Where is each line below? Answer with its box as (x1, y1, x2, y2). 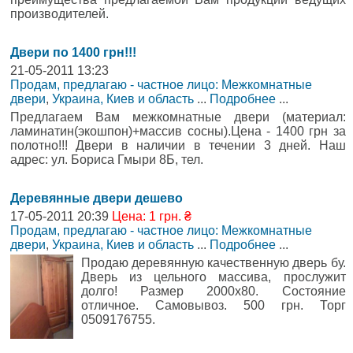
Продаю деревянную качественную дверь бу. (81, 255, 346, 269)
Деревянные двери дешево (10, 191, 183, 205)
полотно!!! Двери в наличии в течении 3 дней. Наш (10, 138, 346, 152)
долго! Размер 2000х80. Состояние (81, 284, 346, 298)
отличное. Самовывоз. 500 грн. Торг (81, 298, 346, 312)
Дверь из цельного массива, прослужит (81, 269, 346, 284)
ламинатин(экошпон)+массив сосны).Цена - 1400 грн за (10, 124, 346, 138)
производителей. (10, 6, 109, 20)
